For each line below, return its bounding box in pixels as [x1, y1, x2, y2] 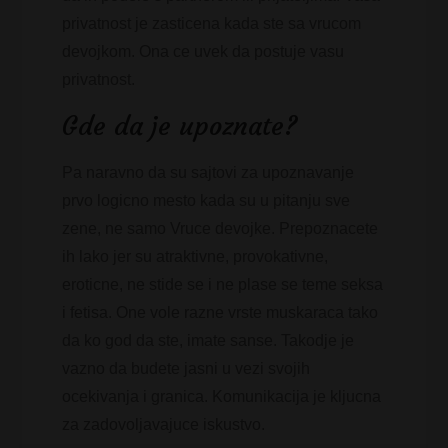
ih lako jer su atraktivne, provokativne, [62, 248, 329, 265]
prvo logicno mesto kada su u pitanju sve [62, 192, 351, 209]
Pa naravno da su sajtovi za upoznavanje [62, 164, 355, 181]
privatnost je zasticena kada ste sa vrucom [62, 15, 362, 32]
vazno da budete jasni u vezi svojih [62, 360, 311, 377]
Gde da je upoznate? [62, 110, 299, 142]
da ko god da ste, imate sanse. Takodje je [62, 332, 355, 349]
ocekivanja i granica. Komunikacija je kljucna [62, 388, 382, 405]
